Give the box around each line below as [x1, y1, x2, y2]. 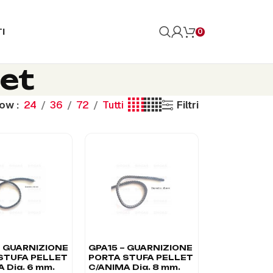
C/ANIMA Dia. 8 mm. [88, 262, 181, 272]
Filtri [176, 98, 199, 112]
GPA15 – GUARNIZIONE [88, 243, 193, 252]
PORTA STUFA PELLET [88, 252, 194, 262]
